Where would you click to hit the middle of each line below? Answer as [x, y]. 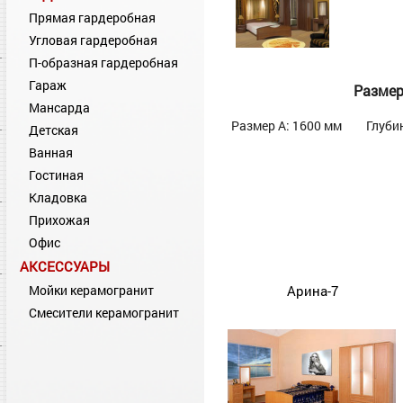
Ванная [51, 152]
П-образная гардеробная [103, 63]
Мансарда [59, 107]
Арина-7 [312, 291]
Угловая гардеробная [93, 40]
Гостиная [56, 175]
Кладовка [58, 197]
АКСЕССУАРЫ [65, 266]
